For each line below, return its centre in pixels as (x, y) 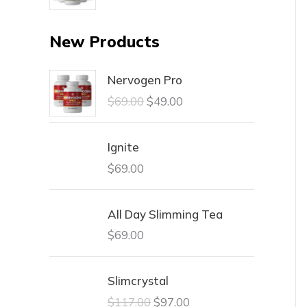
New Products (105, 41)
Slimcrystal (138, 281)
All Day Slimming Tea (165, 214)
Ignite (123, 147)
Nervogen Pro (145, 80)
